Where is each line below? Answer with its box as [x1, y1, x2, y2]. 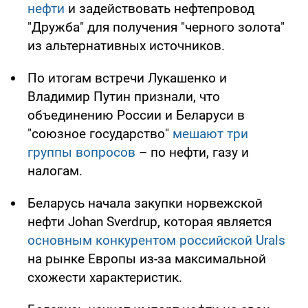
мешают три [173, 126, 248, 142]
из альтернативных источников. [27, 38, 225, 54]
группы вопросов [27, 144, 135, 161]
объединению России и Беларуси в [27, 107, 245, 124]
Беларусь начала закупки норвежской [27, 195, 263, 212]
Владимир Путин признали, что [27, 89, 220, 105]
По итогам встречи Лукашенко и [27, 70, 227, 87]
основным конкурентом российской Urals [27, 232, 285, 249]
